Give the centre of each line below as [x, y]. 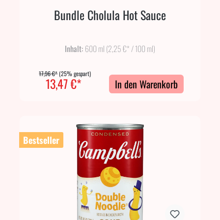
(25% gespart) [75, 73]
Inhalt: [75, 49]
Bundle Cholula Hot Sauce [110, 15]
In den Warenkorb [146, 84]
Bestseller [41, 140]
